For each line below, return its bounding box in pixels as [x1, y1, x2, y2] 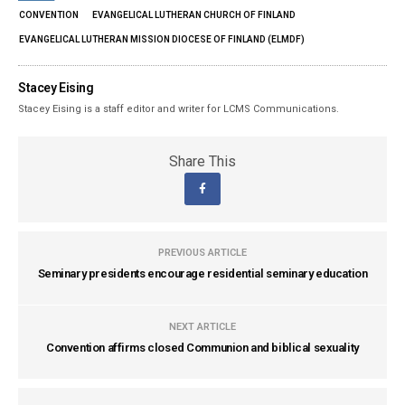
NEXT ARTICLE [169, 321, 236, 334]
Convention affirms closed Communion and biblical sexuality [46, 341, 359, 355]
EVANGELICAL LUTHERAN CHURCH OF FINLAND [92, 10, 296, 21]
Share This [169, 153, 236, 171]
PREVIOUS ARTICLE [158, 247, 247, 259]
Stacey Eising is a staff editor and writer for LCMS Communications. [18, 103, 340, 116]
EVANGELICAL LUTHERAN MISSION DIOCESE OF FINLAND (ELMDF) [19, 34, 305, 45]
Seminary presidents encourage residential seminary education [37, 267, 368, 281]
